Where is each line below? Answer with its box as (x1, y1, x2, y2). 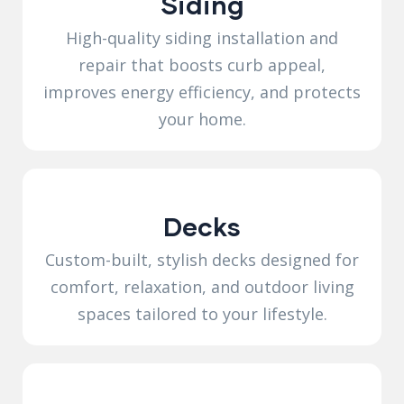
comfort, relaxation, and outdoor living (50, 275, 354, 298)
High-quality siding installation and (66, 26, 338, 49)
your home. (158, 107, 246, 130)
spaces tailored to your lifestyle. (77, 302, 327, 325)
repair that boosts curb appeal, (78, 53, 326, 76)
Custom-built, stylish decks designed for (45, 248, 359, 271)
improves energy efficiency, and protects (43, 80, 361, 103)
